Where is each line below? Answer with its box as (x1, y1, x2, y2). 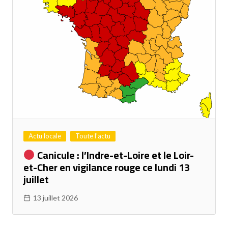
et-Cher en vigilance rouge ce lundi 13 (23, 158, 190, 177)
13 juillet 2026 (33, 193, 78, 203)
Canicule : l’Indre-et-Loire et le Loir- (35, 146, 194, 165)
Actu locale (28, 132, 61, 140)
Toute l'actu (75, 132, 110, 140)
